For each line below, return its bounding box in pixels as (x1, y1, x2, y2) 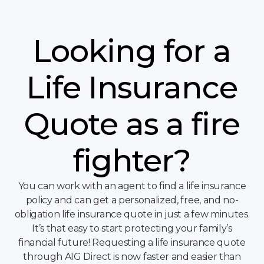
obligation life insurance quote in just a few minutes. (14, 209, 250, 220)
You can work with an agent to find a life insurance (18, 180, 246, 192)
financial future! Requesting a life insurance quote (18, 237, 246, 249)
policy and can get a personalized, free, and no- (25, 194, 239, 206)
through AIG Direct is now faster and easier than (23, 251, 241, 263)
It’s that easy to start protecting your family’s (32, 223, 232, 235)
